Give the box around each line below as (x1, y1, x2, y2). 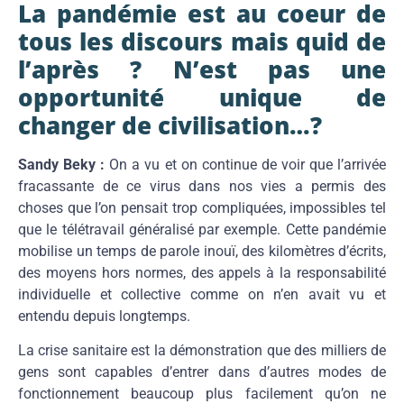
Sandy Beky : (18, 155, 106, 173)
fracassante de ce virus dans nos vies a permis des (18, 177, 386, 195)
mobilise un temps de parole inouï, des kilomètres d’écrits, (18, 242, 386, 260)
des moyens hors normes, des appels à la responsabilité (18, 263, 386, 281)
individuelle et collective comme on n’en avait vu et (18, 285, 386, 303)
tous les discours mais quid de (18, 24, 386, 58)
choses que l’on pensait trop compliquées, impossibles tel (18, 198, 386, 216)
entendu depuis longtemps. (18, 307, 190, 325)
